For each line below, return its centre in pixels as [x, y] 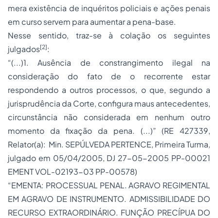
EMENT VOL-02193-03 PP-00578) [73, 172]
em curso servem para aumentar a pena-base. [92, 22]
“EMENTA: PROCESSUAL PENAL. [68, 185]
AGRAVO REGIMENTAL [169, 185]
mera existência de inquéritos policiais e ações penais [109, 8]
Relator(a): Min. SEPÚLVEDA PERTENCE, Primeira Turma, [109, 144]
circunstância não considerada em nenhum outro [109, 117]
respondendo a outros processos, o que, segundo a [109, 90]
